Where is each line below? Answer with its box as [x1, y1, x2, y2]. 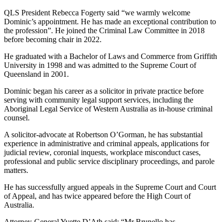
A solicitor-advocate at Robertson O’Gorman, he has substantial [4, 130, 203, 139]
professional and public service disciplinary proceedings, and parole [4, 157, 215, 166]
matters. [4, 166, 28, 175]
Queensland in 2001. [4, 70, 69, 79]
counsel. [4, 113, 30, 122]
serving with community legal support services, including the [4, 96, 193, 105]
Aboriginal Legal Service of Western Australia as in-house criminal [4, 105, 213, 113]
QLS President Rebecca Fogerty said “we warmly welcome [4, 8, 190, 17]
